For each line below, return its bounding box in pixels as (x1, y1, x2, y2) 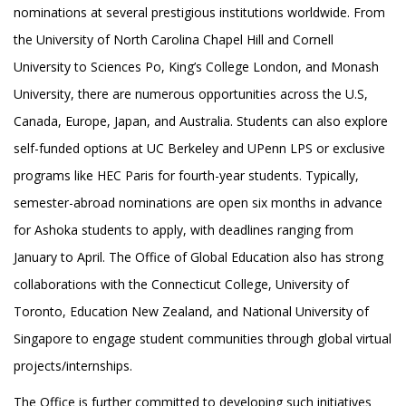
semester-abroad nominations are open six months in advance (14, 194, 382, 212)
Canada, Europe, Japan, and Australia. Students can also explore (14, 112, 388, 130)
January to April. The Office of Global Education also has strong (14, 248, 383, 266)
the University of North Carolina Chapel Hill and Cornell (14, 31, 333, 49)
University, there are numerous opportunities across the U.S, (14, 85, 368, 103)
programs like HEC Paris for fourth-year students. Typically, (14, 167, 359, 185)
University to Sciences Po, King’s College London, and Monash (14, 58, 379, 76)
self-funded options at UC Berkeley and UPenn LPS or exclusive (14, 140, 385, 158)
